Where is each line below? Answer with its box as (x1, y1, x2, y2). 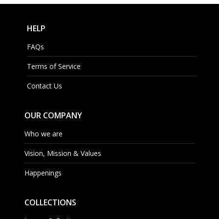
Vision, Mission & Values (24, 149, 101, 158)
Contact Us (27, 81, 62, 91)
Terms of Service (27, 62, 81, 71)
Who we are (24, 129, 63, 139)
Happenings (24, 168, 62, 178)
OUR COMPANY (24, 110, 82, 121)
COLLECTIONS (24, 197, 76, 208)
